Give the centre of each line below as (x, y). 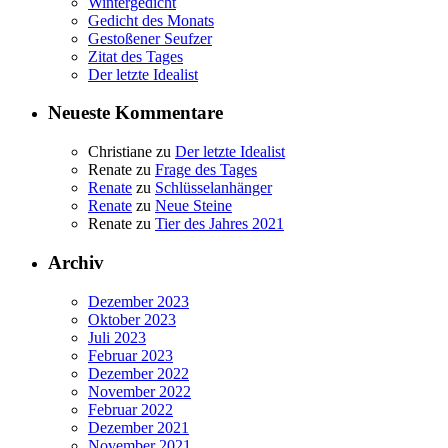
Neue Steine (193, 206)
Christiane (120, 152)
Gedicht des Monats (151, 20)
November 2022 (139, 391)
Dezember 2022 (138, 373)
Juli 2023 (117, 337)
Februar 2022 (130, 409)
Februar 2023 (130, 355)
